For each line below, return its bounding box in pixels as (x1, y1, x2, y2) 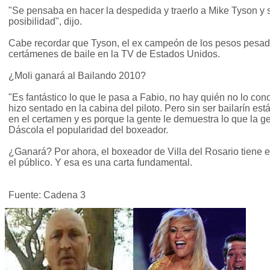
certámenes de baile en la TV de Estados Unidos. (8, 49, 220, 60)
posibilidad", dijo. (8, 16, 82, 27)
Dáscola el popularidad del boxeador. (8, 125, 168, 136)
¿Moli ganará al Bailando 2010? (8, 71, 146, 81)
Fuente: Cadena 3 (8, 190, 86, 201)
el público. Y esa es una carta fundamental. (8, 157, 192, 168)
